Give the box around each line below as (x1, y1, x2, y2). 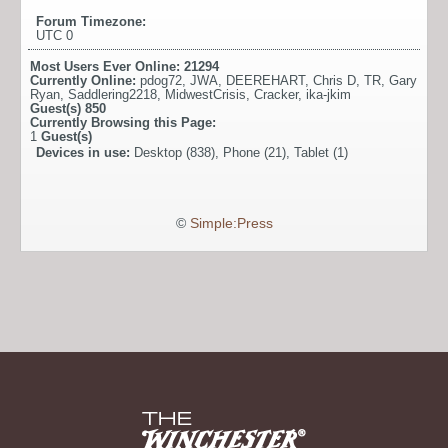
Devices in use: (36, 144, 134, 160)
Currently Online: (30, 72, 140, 88)
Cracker (254, 86, 298, 102)
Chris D (313, 72, 356, 88)
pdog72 (140, 72, 182, 88)
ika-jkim (306, 86, 351, 102)
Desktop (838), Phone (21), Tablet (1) (134, 144, 348, 160)
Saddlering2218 (68, 86, 157, 102)
